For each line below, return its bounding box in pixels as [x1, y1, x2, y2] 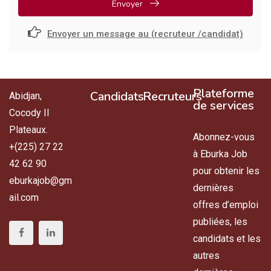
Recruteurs [143, 88, 203, 105]
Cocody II [9, 107, 50, 119]
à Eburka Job [193, 148, 248, 160]
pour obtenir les [193, 165, 260, 177]
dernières [193, 182, 234, 194]
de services [193, 97, 255, 114]
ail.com [9, 192, 39, 203]
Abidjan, [9, 90, 42, 102]
